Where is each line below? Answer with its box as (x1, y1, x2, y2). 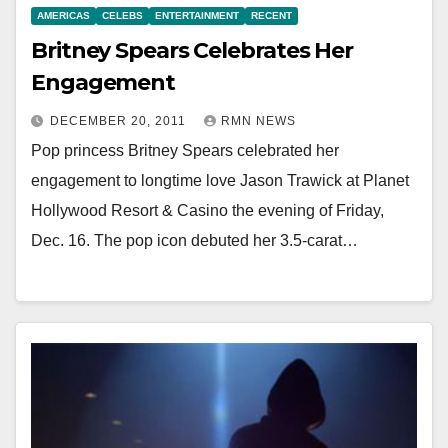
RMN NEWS (221, 113, 296, 128)
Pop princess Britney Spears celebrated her (31, 141, 339, 159)
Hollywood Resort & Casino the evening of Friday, (31, 201, 384, 219)
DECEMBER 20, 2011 (50, 113, 190, 128)
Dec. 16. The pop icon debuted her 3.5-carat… (31, 231, 358, 249)
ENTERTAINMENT (155, 9, 239, 21)
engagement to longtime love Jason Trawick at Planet (31, 171, 409, 189)
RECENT (251, 9, 292, 21)
